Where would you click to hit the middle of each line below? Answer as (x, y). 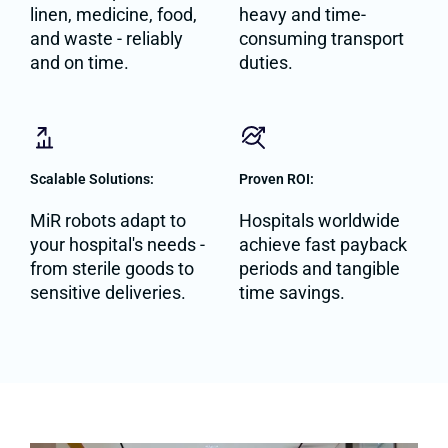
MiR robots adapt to (108, 221)
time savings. (292, 293)
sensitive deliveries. (108, 293)
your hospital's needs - (117, 245)
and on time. (79, 63)
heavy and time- (302, 15)
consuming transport (321, 39)
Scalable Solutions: (92, 179)
